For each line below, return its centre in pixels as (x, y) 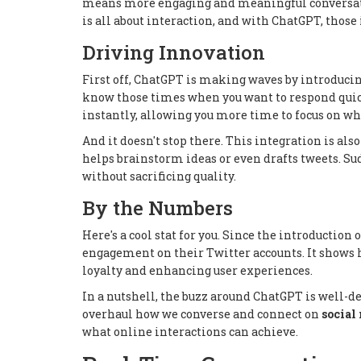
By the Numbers (158, 207)
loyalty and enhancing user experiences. (197, 270)
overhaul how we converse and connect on (202, 313)
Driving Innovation (174, 52)
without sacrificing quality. (159, 176)
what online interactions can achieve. (190, 331)
